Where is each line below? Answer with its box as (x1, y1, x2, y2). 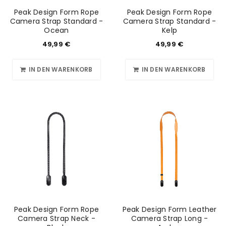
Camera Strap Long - (131, 213, 208, 223)
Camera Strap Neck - (18, 213, 95, 223)
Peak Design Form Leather (122, 204, 217, 214)
